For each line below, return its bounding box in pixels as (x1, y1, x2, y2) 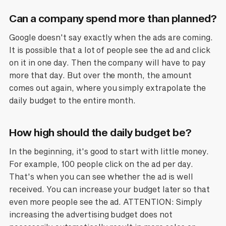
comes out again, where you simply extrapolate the (9, 83, 206, 93)
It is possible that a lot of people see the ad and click (9, 45, 211, 55)
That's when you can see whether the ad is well (9, 172, 194, 182)
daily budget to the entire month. (9, 96, 136, 105)
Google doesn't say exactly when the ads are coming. (9, 33, 213, 42)
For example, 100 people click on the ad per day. (9, 159, 194, 169)
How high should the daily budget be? (9, 126, 192, 138)
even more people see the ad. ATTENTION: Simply (9, 197, 203, 207)
